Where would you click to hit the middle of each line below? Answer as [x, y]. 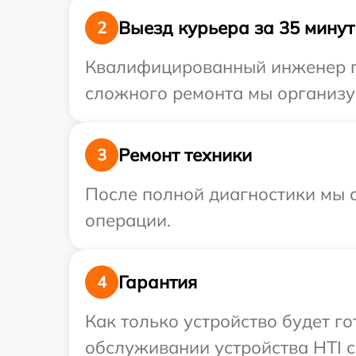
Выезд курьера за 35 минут [236, 27]
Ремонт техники [185, 155]
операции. [128, 220]
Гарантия [158, 282]
